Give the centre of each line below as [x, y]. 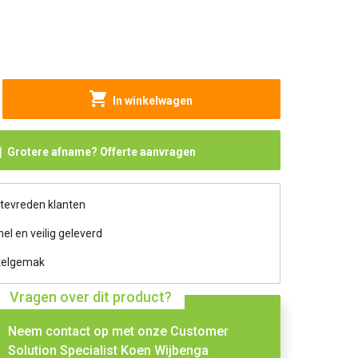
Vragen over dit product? [91, 297]
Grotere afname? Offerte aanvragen [101, 152]
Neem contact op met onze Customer [119, 331]
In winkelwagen [153, 101]
